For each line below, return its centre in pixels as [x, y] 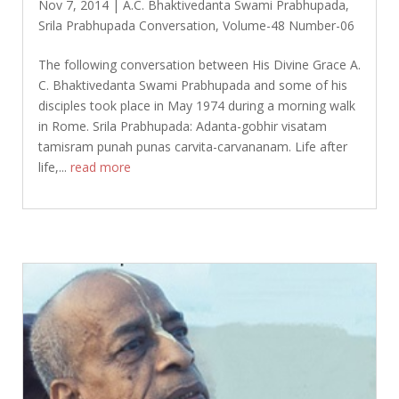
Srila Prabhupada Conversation [126, 26]
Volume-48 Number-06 [288, 26]
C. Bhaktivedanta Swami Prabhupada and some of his [192, 85]
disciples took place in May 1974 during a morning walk [196, 106]
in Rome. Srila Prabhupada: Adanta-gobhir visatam [182, 126]
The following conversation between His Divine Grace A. [199, 65]
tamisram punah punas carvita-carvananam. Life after [192, 147]
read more [100, 167]
